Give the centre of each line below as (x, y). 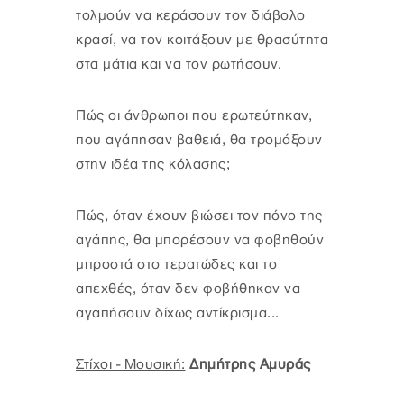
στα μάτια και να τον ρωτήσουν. (179, 65)
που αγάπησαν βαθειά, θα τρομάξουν (199, 141)
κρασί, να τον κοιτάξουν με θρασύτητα (202, 41)
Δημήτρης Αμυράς (250, 365)
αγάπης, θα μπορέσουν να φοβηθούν (200, 241)
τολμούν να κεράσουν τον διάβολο (191, 16)
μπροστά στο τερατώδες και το (176, 265)
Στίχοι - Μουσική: (131, 365)
